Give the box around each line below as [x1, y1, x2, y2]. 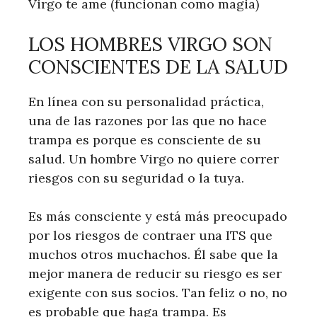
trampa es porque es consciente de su [28, 132, 261, 148]
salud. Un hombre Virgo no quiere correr [28, 151, 279, 167]
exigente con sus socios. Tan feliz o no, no [28, 284, 287, 301]
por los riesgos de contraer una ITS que [28, 227, 272, 243]
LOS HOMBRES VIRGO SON [28, 32, 272, 56]
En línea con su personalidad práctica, [28, 93, 264, 110]
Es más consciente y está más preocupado [28, 208, 287, 224]
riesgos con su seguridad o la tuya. [28, 170, 244, 186]
